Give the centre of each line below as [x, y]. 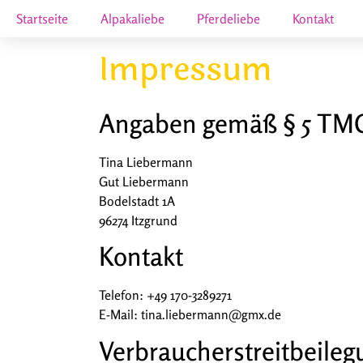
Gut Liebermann [144, 181]
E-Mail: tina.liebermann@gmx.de [190, 315]
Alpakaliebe [132, 19]
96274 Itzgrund [138, 220]
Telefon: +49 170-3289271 [165, 295]
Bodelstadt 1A [137, 201]
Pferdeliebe [228, 19]
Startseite [42, 19]
